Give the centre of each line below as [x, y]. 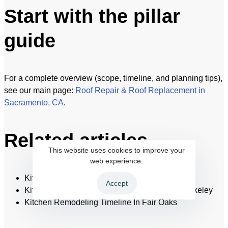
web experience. [117, 161]
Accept [117, 183]
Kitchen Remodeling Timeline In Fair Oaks [101, 202]
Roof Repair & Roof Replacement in [140, 90]
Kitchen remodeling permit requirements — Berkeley [119, 190]
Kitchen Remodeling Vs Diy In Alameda [96, 178]
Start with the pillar [92, 16]
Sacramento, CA [34, 102]
